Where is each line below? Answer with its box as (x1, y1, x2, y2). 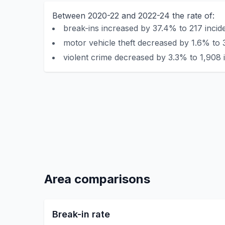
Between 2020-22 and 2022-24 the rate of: (52, 11, 214, 21)
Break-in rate (52, 209, 110, 219)
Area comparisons (44, 172, 150, 186)
